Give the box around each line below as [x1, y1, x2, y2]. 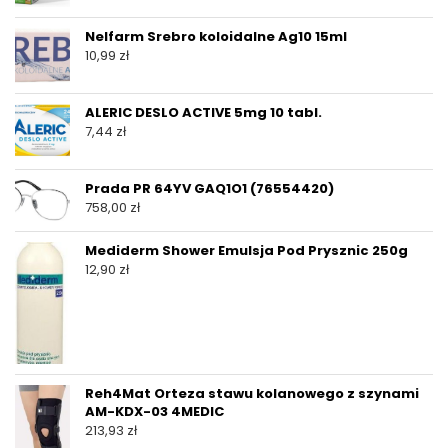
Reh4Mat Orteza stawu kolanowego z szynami [85, 384, 419, 404]
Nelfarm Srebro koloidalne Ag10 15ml [85, 27, 347, 47]
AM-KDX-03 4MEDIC [85, 402, 224, 422]
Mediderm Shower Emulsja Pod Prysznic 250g [85, 241, 408, 261]
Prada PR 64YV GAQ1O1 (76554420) [85, 179, 334, 199]
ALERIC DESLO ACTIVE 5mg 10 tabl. [85, 103, 322, 123]
